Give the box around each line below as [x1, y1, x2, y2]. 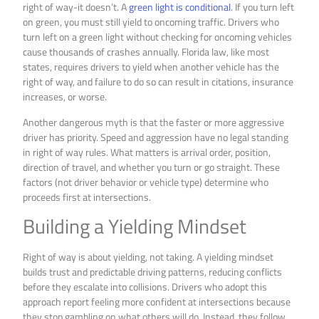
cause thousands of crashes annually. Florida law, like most [23, 44, 270, 60]
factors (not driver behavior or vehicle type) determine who [23, 174, 269, 189]
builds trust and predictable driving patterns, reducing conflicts [23, 264, 283, 280]
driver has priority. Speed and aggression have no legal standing [23, 129, 289, 145]
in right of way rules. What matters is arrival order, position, [23, 144, 271, 159]
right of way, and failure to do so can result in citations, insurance [23, 74, 294, 90]
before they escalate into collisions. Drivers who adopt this [23, 279, 268, 295]
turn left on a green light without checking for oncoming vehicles [23, 29, 293, 45]
